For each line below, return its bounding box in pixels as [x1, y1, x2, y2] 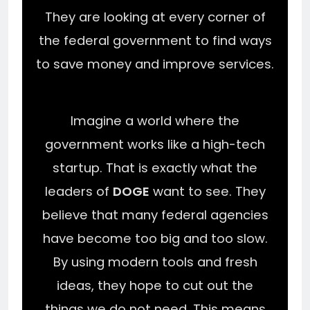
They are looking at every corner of [44, 8, 266, 26]
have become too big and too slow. [42, 230, 268, 248]
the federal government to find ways [38, 31, 272, 49]
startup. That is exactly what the [53, 159, 257, 177]
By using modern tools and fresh [53, 253, 257, 271]
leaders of [44, 183, 113, 201]
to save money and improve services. [36, 55, 274, 73]
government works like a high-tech [45, 136, 265, 154]
